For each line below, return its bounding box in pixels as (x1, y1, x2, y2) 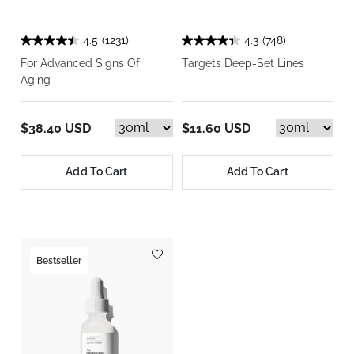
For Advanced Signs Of (21, 56, 140, 70)
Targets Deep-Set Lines (181, 56, 304, 70)
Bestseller (36, 254, 81, 266)
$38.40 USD (21, 120, 91, 136)
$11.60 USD (181, 120, 250, 136)
